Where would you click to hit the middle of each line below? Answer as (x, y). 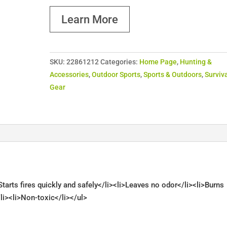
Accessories (69, 75)
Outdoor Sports (116, 75)
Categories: (120, 62)
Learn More (90, 19)
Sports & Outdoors (173, 75)
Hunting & (196, 62)
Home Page (158, 62)
